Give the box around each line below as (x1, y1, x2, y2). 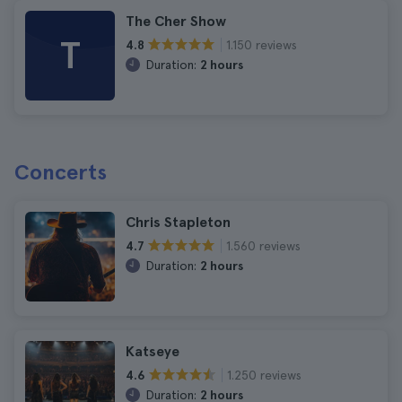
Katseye (126, 343, 179, 360)
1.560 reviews (226, 238, 301, 253)
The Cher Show (126, 13, 226, 30)
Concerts (14, 159, 107, 185)
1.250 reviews (227, 367, 301, 382)
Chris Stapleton (126, 214, 231, 231)
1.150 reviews (226, 37, 297, 52)
